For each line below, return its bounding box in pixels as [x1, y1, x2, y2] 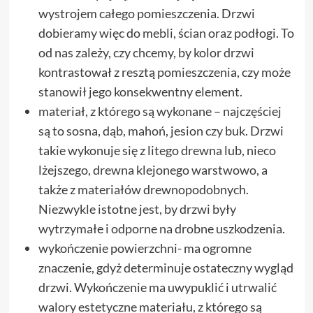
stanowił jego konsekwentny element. [38, 83, 242, 99]
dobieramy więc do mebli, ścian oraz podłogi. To [38, 24, 294, 41]
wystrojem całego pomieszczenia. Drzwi [38, 5, 255, 21]
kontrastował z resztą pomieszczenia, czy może [38, 64, 291, 80]
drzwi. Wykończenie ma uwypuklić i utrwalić [38, 279, 277, 295]
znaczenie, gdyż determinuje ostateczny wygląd [38, 259, 293, 275]
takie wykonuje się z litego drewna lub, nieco [38, 142, 276, 158]
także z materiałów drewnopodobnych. [38, 181, 249, 197]
